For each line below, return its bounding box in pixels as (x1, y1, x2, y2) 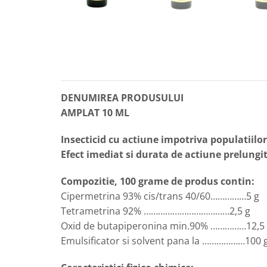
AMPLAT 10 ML (61, 106, 129, 120)
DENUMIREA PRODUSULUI (61, 91, 184, 105)
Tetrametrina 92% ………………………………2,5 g (61, 204, 250, 218)
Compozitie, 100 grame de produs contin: (61, 175, 254, 188)
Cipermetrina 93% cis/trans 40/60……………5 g (61, 190, 259, 203)
